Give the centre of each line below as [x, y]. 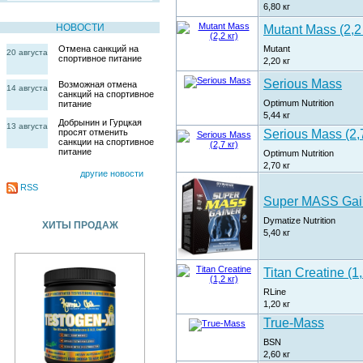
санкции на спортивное [106, 141]
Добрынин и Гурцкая [100, 122]
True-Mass [294, 322]
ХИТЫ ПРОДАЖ [80, 225]
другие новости [112, 173]
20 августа [27, 52]
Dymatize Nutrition [299, 220]
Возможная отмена [98, 84]
